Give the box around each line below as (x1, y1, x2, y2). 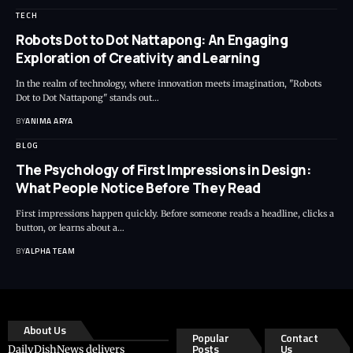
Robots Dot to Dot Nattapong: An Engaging (16, 30, 288, 49)
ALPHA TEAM (25, 244, 75, 257)
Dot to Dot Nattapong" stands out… (16, 91, 159, 103)
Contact (280, 329, 318, 346)
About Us (24, 321, 65, 338)
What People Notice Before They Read (16, 178, 261, 197)
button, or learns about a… (16, 221, 124, 233)
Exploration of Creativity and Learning (16, 48, 260, 67)
